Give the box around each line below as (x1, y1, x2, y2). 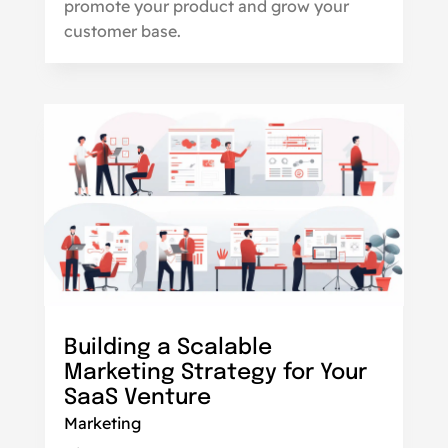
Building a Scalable (63, 336, 272, 359)
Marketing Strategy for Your (63, 361, 367, 384)
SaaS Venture (63, 386, 211, 409)
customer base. (63, 21, 181, 42)
